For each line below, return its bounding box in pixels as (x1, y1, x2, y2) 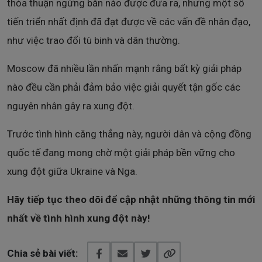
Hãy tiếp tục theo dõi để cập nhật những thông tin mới (7, 194, 255, 206)
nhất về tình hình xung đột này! (7, 212, 150, 225)
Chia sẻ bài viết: (7, 247, 78, 260)
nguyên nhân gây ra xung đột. (7, 100, 135, 112)
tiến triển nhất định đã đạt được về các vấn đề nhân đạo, (7, 16, 250, 28)
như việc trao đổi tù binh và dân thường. (7, 35, 180, 47)
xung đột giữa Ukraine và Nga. (7, 166, 137, 178)
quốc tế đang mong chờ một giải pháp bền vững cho (7, 147, 235, 159)
